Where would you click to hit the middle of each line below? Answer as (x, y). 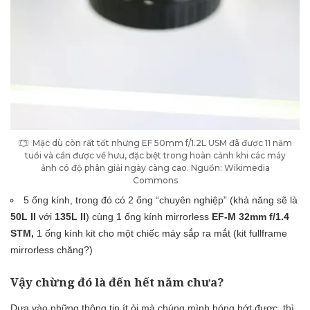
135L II (70, 216)
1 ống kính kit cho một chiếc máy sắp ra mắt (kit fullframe (161, 233)
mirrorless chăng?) (52, 249)
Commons (155, 180)
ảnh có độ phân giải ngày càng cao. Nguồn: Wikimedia (155, 167)
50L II (23, 216)
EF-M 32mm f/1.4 (250, 216)
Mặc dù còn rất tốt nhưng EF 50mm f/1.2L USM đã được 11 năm (162, 143)
